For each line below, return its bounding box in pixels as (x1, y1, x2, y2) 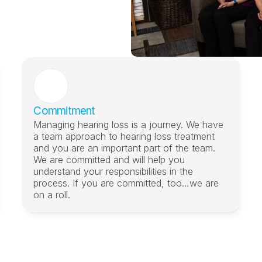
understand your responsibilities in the (33, 166, 194, 177)
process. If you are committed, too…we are (33, 177, 219, 189)
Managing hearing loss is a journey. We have (33, 119, 224, 130)
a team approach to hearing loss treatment (33, 130, 215, 142)
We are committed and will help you (33, 154, 185, 166)
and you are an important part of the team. (33, 142, 216, 154)
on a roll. (33, 189, 71, 201)
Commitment (33, 104, 95, 118)
